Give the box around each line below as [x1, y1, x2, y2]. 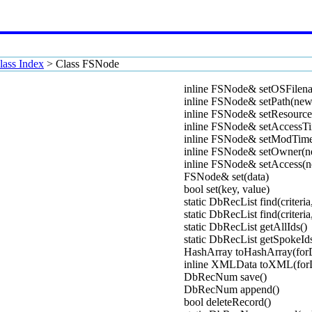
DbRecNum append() [184, 283, 279, 295]
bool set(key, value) [184, 183, 270, 195]
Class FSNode [56, 58, 119, 70]
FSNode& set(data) [184, 171, 269, 182]
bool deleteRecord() [184, 296, 271, 308]
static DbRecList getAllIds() [184, 221, 307, 233]
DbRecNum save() [184, 271, 267, 283]
